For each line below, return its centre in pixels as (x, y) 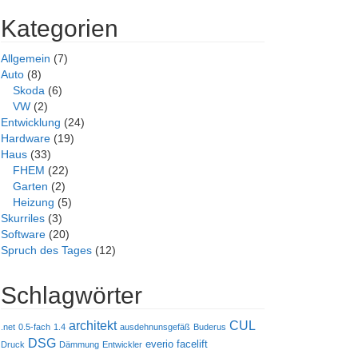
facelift (192, 344)
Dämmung (79, 344)
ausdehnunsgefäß (155, 327)
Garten (30, 186)
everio (159, 344)
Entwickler (122, 344)
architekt (93, 326)
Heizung (34, 202)
